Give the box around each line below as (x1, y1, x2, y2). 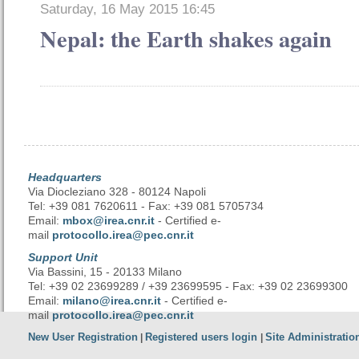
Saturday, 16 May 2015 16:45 (40, 2, 215, 18)
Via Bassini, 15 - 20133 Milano (28, 265, 182, 279)
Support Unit (28, 251, 98, 264)
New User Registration (28, 331, 138, 344)
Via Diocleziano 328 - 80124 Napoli (28, 185, 206, 199)
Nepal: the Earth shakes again (40, 22, 332, 56)
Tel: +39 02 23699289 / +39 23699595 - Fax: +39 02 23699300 (28, 280, 348, 293)
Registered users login (145, 331, 260, 344)
